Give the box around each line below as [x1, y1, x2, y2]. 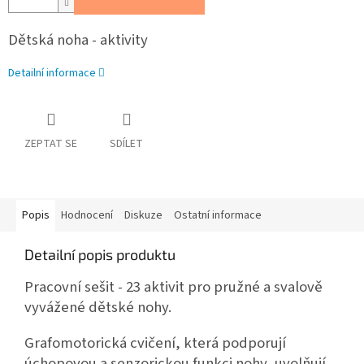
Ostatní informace [174, 206, 262, 223]
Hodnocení [61, 206, 113, 223]
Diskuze [124, 206, 162, 223]
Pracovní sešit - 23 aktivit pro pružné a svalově [24, 275, 323, 297]
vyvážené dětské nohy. [24, 296, 171, 318]
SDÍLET [110, 135, 143, 152]
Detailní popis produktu [24, 245, 175, 263]
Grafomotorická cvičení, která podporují [24, 331, 286, 353]
